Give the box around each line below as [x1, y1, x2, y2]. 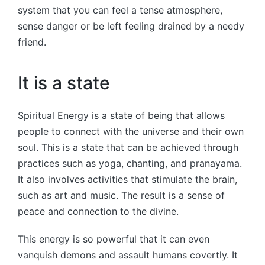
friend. [18, 35, 46, 48]
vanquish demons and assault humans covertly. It [18, 248, 238, 261]
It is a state [18, 72, 110, 94]
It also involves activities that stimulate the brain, [18, 173, 237, 185]
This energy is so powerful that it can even [18, 232, 209, 245]
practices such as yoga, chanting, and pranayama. [18, 157, 242, 169]
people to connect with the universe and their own [18, 125, 244, 137]
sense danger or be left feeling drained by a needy [18, 20, 244, 32]
